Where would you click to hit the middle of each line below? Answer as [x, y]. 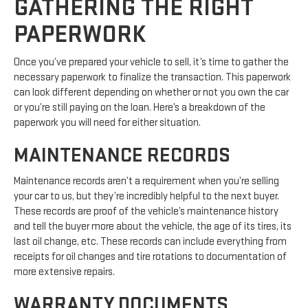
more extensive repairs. [64, 272]
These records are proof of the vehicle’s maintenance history [146, 211]
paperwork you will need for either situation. [107, 122]
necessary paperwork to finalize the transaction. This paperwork [152, 77]
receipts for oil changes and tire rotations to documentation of [150, 256]
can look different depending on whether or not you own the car [151, 92]
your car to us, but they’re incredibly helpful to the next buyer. [146, 196]
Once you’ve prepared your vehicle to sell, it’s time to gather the [151, 62]
